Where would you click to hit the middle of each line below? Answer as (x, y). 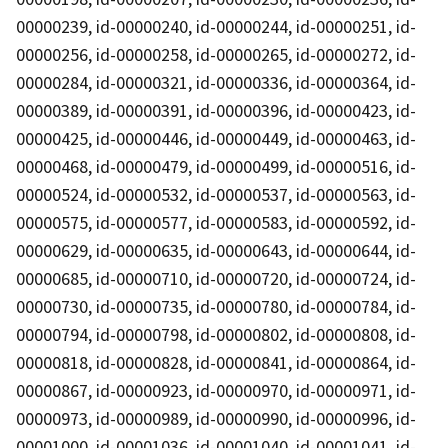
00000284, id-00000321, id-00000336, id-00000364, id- (216, 82)
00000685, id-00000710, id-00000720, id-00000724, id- (216, 278)
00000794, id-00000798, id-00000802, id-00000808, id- (216, 334)
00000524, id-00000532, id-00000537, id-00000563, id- (216, 194)
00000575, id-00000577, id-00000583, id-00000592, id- (216, 222)
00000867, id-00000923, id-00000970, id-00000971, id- (216, 390)
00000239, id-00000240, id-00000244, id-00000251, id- (216, 26)
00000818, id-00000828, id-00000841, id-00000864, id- (216, 362)
